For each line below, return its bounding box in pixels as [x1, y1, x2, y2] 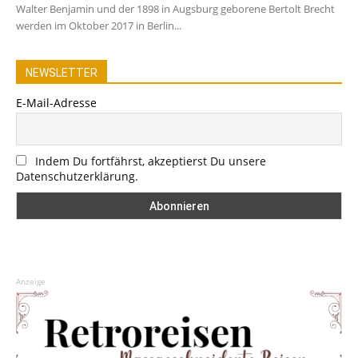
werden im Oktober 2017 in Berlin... [16, 18, 181, 33]
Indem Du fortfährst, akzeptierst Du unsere [35, 153, 266, 169]
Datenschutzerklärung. [16, 169, 138, 185]
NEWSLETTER [26, 66, 97, 79]
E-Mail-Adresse [16, 94, 97, 110]
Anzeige [16, 275, 46, 287]
